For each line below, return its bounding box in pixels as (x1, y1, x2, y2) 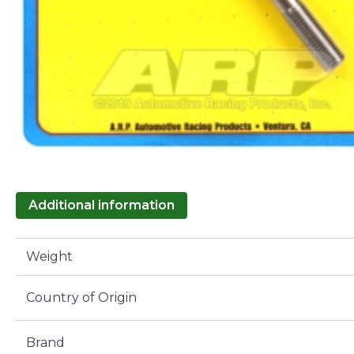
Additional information (28, 198, 175, 213)
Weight (25, 249, 73, 265)
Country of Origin (25, 290, 137, 306)
